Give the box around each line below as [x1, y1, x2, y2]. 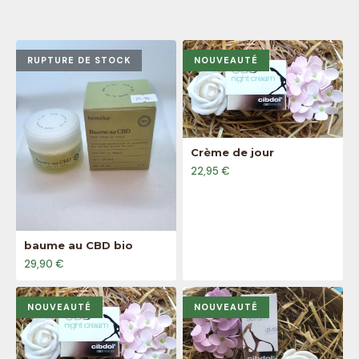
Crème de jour [191, 145, 274, 159]
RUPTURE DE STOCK [27, 54, 131, 66]
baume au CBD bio [24, 239, 133, 252]
